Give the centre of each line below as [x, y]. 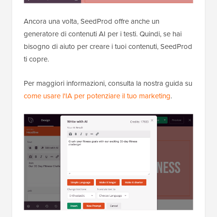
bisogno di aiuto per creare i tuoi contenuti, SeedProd [108, 46]
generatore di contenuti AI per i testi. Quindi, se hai [103, 34]
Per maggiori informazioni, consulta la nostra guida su [108, 83]
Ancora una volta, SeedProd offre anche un [92, 21]
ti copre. [36, 59]
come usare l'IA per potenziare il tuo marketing [97, 96]
